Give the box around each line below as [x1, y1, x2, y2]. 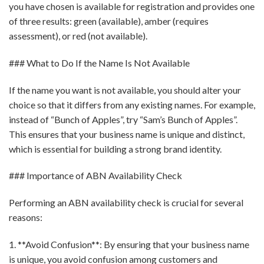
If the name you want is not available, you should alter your [9, 84, 241, 95]
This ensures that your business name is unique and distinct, [9, 128, 245, 140]
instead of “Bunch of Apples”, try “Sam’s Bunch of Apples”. [9, 113, 237, 125]
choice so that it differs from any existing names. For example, [9, 98, 255, 110]
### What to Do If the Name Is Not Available [9, 57, 190, 68]
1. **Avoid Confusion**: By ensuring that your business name [9, 238, 249, 250]
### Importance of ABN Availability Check [9, 170, 182, 181]
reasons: [9, 212, 42, 223]
